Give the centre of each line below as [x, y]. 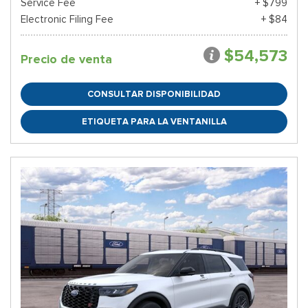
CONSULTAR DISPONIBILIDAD [154, 94]
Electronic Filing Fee [67, 19]
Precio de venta [66, 59]
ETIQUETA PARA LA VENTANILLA [154, 121]
